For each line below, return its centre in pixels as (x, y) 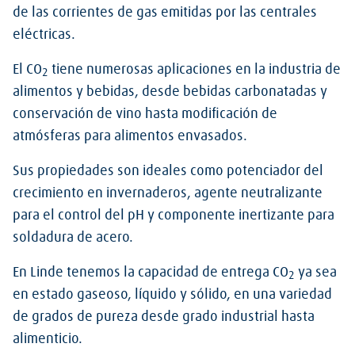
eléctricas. (44, 35)
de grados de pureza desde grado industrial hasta (164, 317)
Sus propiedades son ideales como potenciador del (168, 171)
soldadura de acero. (73, 238)
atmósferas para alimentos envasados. (130, 136)
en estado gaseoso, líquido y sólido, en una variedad (172, 295)
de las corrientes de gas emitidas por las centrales (165, 13)
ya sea (316, 273)
